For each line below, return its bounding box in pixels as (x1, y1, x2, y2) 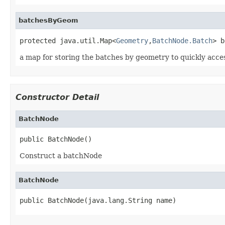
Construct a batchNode (20, 151, 102, 160)
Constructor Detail (16, 92, 99, 102)
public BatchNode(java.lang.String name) (20, 196, 176, 204)
